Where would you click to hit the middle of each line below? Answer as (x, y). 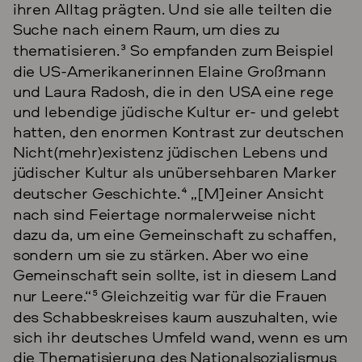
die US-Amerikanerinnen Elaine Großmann (169, 70)
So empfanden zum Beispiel (230, 49)
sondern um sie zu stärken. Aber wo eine (160, 254)
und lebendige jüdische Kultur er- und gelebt (176, 111)
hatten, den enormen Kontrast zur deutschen (178, 131)
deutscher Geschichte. (96, 192)
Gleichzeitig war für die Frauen (213, 295)
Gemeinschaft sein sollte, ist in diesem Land (175, 274)
